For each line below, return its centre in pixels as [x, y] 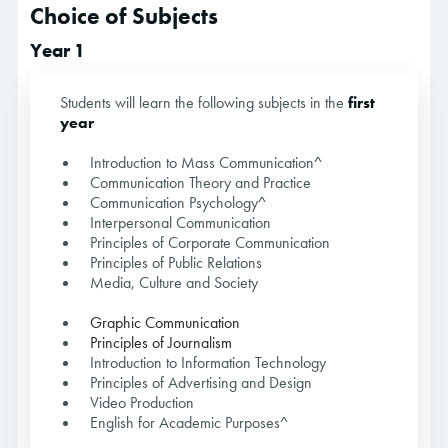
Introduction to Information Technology [208, 363]
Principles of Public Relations [176, 263]
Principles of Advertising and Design [201, 383]
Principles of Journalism [161, 343]
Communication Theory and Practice [200, 183]
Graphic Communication [165, 323]
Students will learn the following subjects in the [204, 103]
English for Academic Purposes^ [189, 423]
